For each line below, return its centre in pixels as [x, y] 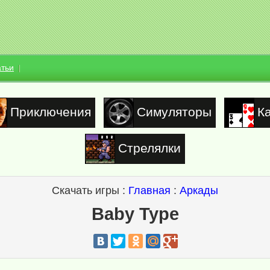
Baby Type [135, 214]
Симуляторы [174, 112]
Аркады [199, 190]
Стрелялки [149, 148]
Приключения [50, 112]
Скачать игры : [90, 190]
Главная [149, 190]
